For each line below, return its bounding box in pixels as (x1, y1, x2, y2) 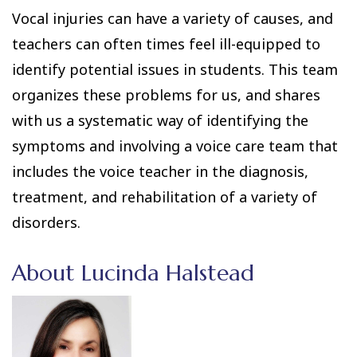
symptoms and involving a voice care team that (12, 136, 338, 155)
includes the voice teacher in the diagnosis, (12, 162, 308, 181)
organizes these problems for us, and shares (12, 85, 320, 104)
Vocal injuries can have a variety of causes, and (12, 9, 333, 28)
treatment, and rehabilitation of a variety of (12, 187, 317, 206)
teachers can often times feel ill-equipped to (12, 34, 320, 53)
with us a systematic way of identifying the (12, 111, 308, 130)
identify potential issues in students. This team (12, 60, 338, 79)
